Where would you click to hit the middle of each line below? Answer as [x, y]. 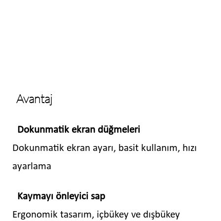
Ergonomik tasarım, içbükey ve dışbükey [96, 215]
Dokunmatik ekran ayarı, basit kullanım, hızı [105, 148]
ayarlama [32, 166]
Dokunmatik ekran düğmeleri [79, 130]
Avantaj [34, 99]
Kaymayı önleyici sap [61, 196]
